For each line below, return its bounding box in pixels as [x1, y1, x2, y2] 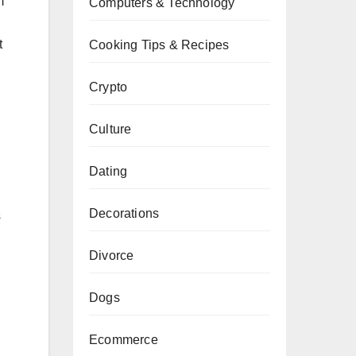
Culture [89, 122, 132, 136]
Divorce [89, 249, 134, 262]
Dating [89, 164, 128, 178]
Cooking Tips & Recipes [89, 38, 230, 52]
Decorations [89, 207, 160, 220]
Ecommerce [89, 333, 158, 346]
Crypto [89, 80, 128, 94]
